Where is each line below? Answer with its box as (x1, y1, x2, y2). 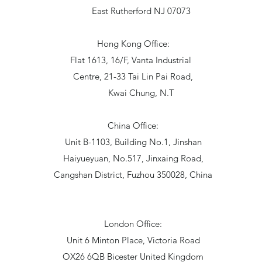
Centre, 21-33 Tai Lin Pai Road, (73, 70, 193, 82)
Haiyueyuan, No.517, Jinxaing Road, (63, 152, 204, 164)
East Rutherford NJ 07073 (75, 5, 191, 16)
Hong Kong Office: (96, 37, 170, 49)
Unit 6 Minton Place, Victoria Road (66, 234, 200, 246)
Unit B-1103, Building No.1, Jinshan (64, 136, 202, 147)
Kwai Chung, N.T (92, 87, 174, 98)
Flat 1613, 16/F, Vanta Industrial (35, 54, 231, 65)
